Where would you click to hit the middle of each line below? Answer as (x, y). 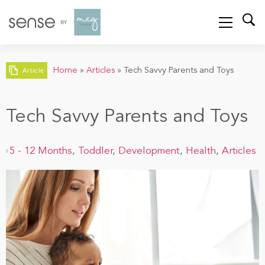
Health (201, 151)
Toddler (95, 151)
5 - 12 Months (41, 151)
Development (149, 151)
